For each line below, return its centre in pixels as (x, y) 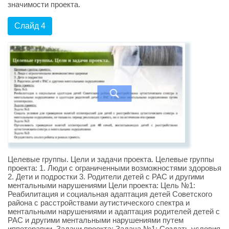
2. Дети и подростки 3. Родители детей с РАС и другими (106, 176)
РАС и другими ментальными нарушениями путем (96, 220)
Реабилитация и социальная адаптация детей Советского (110, 194)
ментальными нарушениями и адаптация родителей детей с (114, 211)
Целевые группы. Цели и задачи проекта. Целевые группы (111, 159)
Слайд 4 (30, 26)
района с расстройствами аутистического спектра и (99, 202)
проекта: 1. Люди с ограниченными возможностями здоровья (114, 168)
